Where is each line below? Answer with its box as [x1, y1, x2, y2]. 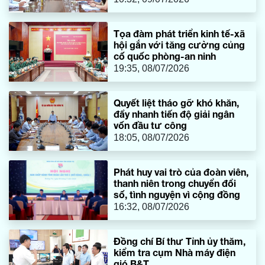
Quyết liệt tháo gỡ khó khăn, [114, 97, 240, 109]
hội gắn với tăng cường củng [114, 39, 245, 51]
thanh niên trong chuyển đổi [114, 177, 237, 189]
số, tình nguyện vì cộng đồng [114, 189, 241, 201]
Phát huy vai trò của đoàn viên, [114, 166, 249, 178]
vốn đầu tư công [114, 119, 188, 131]
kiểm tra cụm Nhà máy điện [114, 247, 236, 258]
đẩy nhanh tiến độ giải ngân [114, 108, 235, 120]
